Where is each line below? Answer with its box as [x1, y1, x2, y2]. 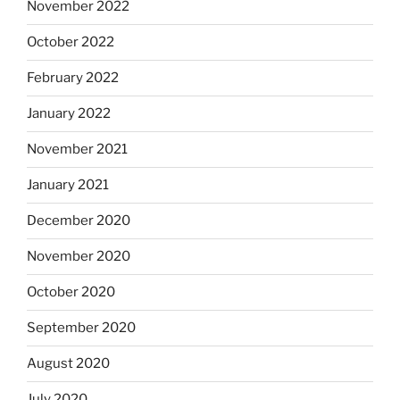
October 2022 [27, 34, 114, 51]
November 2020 [27, 248, 130, 265]
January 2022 [27, 105, 111, 122]
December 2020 [27, 212, 130, 229]
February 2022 [27, 70, 119, 87]
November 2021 [27, 141, 128, 158]
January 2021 [27, 177, 109, 194]
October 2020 [27, 284, 115, 301]
